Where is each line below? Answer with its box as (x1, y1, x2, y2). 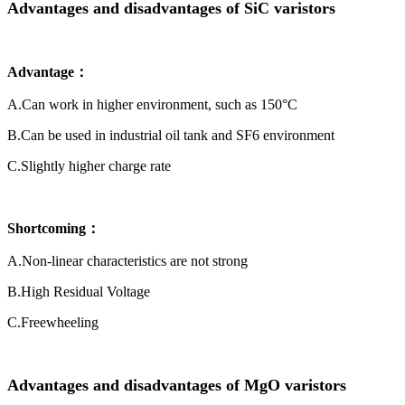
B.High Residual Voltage (7, 284, 150, 300)
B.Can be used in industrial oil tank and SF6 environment (7, 127, 334, 144)
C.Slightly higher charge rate (7, 158, 171, 174)
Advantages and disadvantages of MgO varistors (7, 376, 346, 395)
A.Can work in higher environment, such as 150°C (7, 97, 297, 113)
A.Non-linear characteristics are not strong (7, 253, 248, 269)
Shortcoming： (7, 221, 100, 237)
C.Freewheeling (7, 315, 99, 331)
